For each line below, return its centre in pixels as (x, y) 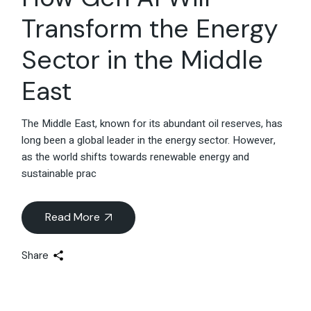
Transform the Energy (150, 29)
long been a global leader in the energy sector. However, (149, 141)
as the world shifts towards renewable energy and (136, 157)
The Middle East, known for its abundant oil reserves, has (152, 124)
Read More (73, 217)
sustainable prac (59, 174)
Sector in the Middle (143, 60)
